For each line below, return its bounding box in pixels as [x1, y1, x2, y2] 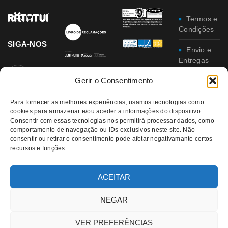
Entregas [179, 55, 209, 64]
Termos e [186, 14, 218, 23]
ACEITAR [98, 172, 130, 181]
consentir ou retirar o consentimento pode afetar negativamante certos [10, 135, 213, 142]
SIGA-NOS [8, 40, 47, 49]
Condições [179, 24, 214, 33]
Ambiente [179, 179, 210, 188]
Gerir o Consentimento [75, 76, 153, 85]
